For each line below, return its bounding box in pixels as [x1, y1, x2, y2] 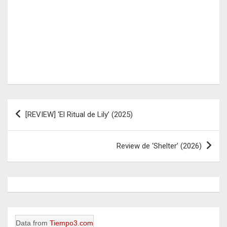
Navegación [7, 99, 74, 114]
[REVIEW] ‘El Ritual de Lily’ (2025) [25, 109, 133, 119]
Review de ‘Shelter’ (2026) [117, 141, 202, 150]
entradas [7, 131, 59, 146]
